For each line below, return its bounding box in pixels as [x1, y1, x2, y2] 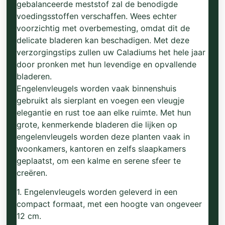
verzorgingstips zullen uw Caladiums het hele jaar [17, 47, 206, 57]
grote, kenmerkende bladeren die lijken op [17, 120, 178, 130]
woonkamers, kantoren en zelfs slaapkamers [17, 144, 186, 154]
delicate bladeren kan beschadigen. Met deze [17, 35, 190, 45]
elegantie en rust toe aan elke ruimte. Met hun [17, 107, 191, 118]
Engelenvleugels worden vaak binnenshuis [17, 83, 177, 93]
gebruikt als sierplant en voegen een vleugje [17, 95, 185, 105]
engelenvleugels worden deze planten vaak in [17, 132, 190, 142]
